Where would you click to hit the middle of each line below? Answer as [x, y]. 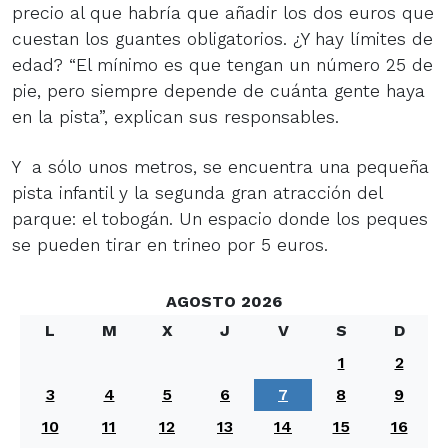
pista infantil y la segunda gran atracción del [197, 192]
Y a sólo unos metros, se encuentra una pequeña [220, 166]
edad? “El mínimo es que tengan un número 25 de [222, 64]
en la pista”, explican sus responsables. [175, 116]
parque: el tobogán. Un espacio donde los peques [220, 218]
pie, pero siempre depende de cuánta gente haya [218, 90]
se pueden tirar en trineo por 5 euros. [170, 244]
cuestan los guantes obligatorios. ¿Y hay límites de [222, 38]
